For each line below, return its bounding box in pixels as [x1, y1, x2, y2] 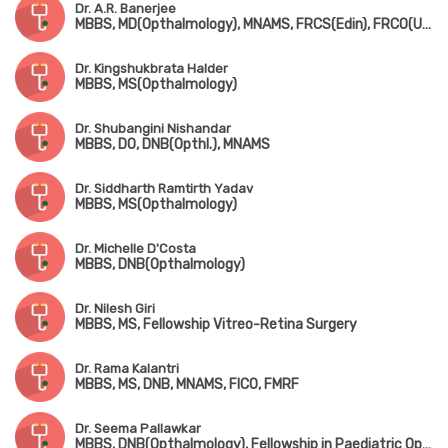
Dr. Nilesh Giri [75, 301, 155, 317]
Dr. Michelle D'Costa [75, 241, 196, 257]
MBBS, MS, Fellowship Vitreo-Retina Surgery [75, 316, 357, 334]
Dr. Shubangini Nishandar [75, 121, 231, 137]
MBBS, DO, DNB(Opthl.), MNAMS [75, 136, 270, 154]
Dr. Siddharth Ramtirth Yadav [75, 181, 253, 197]
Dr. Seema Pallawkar [75, 421, 201, 437]
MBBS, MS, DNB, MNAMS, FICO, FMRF [75, 376, 299, 394]
